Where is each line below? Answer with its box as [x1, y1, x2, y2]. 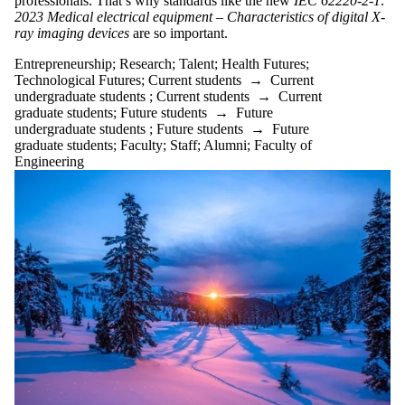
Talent [179, 55, 214, 71]
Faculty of [254, 137, 312, 153]
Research [119, 55, 172, 71]
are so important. [133, 24, 235, 41]
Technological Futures [14, 71, 141, 88]
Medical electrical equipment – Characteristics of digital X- [47, 8, 385, 24]
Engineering [14, 153, 84, 169]
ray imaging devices [14, 24, 133, 41]
